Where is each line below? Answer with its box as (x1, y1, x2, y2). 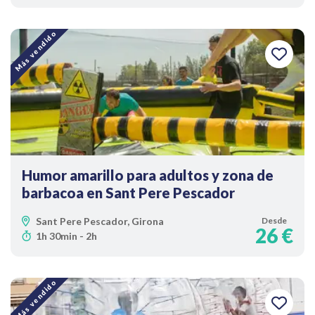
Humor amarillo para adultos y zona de (22, 167, 274, 184)
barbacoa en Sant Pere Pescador (22, 184, 235, 201)
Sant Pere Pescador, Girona (36, 215, 164, 227)
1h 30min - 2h (36, 230, 97, 242)
